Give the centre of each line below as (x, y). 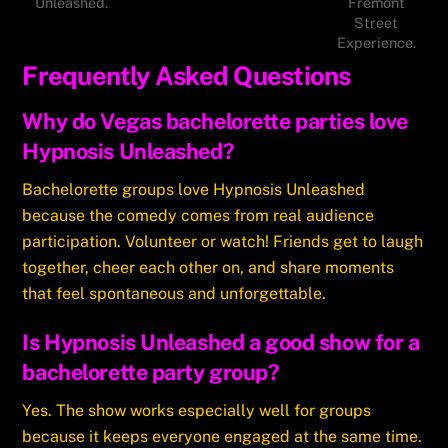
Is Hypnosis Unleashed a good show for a (221, 342)
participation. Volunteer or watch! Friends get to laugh (223, 241)
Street (376, 22)
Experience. (376, 42)
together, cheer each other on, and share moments (208, 267)
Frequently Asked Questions (186, 75)
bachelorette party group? (151, 372)
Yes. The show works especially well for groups (197, 411)
